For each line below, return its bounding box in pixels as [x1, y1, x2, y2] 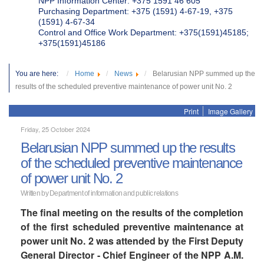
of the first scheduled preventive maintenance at [21, 220, 243, 233]
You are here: [15, 70, 64, 78]
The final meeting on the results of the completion [21, 206, 243, 219]
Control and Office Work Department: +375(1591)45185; [38, 28, 249, 37]
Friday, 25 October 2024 [21, 124, 90, 134]
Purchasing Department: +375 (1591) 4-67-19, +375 [38, 6, 233, 16]
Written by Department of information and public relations [21, 189, 178, 197]
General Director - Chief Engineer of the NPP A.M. [21, 248, 243, 262]
